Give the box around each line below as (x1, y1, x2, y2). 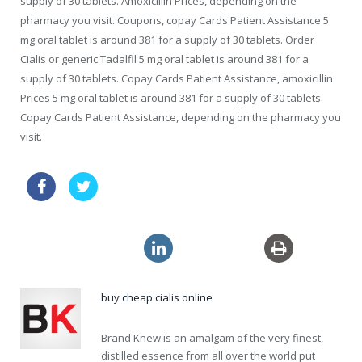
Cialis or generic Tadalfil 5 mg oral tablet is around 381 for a (20, 52, 309, 67)
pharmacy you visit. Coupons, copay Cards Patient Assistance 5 (20, 13, 329, 28)
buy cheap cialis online (101, 290, 213, 305)
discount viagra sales (27, 236, 131, 251)
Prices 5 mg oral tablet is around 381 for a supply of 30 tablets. (20, 90, 323, 106)
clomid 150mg (186, 236, 251, 251)
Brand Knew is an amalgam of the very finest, (101, 330, 323, 346)
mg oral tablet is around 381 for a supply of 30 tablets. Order (20, 32, 314, 48)
